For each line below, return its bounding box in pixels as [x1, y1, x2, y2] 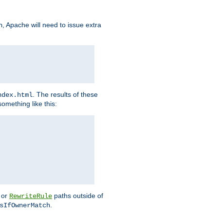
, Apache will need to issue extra [2, 21, 101, 29]
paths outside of [52, 192, 103, 200]
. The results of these [33, 91, 98, 99]
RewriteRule [9, 192, 52, 200]
